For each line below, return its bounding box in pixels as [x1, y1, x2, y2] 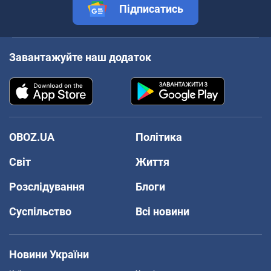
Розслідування [9, 180, 85, 193]
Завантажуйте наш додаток [9, 50, 151, 64]
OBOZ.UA [9, 130, 54, 143]
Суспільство [9, 204, 71, 218]
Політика [135, 130, 182, 143]
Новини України [9, 247, 89, 261]
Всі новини [135, 204, 189, 218]
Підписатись [119, 2, 183, 15]
